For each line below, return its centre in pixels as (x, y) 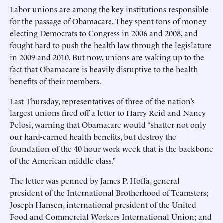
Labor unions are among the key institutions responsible (109, 9)
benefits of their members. (56, 81)
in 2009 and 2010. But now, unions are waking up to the (107, 57)
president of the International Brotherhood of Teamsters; (109, 192)
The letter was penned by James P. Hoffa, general (95, 180)
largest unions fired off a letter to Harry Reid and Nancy (108, 112)
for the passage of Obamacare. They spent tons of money (108, 21)
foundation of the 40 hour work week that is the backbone (111, 148)
